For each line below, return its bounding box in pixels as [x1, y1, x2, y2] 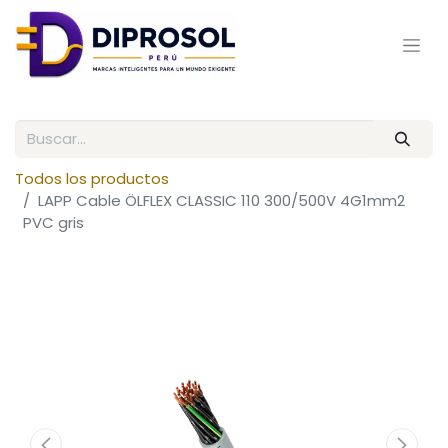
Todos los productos [15, 168, 169, 190]
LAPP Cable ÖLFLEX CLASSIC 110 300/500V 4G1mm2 [38, 190, 405, 212]
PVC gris [23, 212, 84, 234]
